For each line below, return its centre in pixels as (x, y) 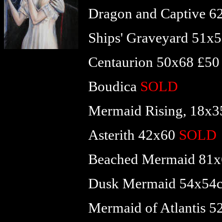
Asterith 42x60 (134, 135)
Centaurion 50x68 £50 (154, 62)
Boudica (114, 86)
